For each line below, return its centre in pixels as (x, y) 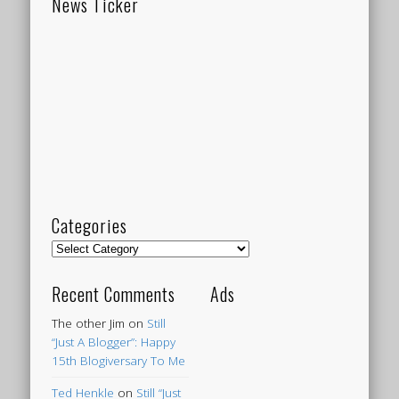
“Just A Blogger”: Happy (114, 342)
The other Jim (89, 324)
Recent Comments (114, 294)
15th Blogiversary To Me (119, 361)
